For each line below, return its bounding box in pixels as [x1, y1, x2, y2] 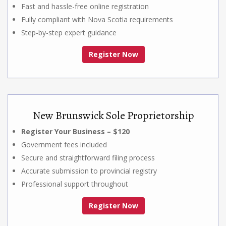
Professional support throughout [21, 179, 128, 189]
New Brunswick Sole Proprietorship [33, 107, 194, 123]
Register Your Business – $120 [21, 126, 130, 136]
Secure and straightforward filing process [21, 152, 155, 162]
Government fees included [21, 139, 107, 149]
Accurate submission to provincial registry [21, 165, 157, 176]
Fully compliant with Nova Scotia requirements [21, 14, 173, 24]
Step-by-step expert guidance [21, 27, 117, 37]
